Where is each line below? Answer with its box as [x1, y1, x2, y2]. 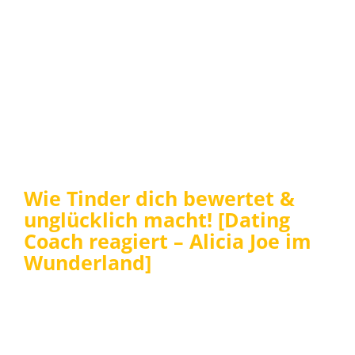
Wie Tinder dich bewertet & [24, 184, 295, 212]
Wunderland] [24, 248, 151, 276]
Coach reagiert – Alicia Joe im [24, 227, 311, 254]
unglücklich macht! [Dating [24, 205, 290, 233]
